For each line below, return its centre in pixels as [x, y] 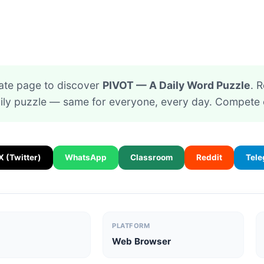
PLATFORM [131, 226]
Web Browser [142, 241]
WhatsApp [86, 157]
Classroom [151, 157]
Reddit [209, 157]
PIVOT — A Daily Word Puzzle [176, 85]
